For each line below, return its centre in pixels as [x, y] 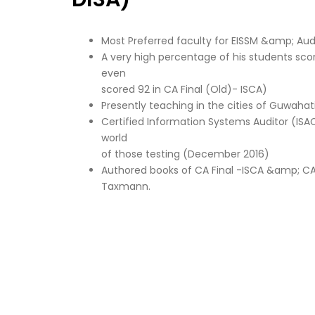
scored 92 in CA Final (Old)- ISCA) [184, 90]
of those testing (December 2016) [185, 154]
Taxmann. [126, 187]
